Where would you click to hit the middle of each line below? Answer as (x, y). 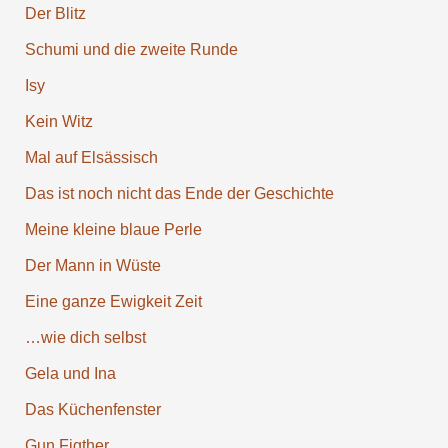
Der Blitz (55, 14)
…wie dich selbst (85, 338)
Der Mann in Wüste (92, 266)
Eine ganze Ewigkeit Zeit (113, 302)
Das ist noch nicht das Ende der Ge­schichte (179, 194)
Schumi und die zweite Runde (131, 50)
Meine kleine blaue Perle (113, 230)
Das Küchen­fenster (92, 410)
